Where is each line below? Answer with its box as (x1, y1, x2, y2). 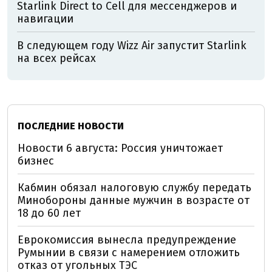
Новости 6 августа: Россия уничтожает (18, 141, 223, 155)
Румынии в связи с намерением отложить (18, 245, 240, 259)
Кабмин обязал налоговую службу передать (18, 180, 251, 194)
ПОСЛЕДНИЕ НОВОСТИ (18, 120, 124, 132)
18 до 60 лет (18, 206, 81, 220)
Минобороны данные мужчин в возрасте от (18, 193, 250, 207)
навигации (17, 12, 73, 25)
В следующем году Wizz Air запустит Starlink (17, 38, 246, 52)
